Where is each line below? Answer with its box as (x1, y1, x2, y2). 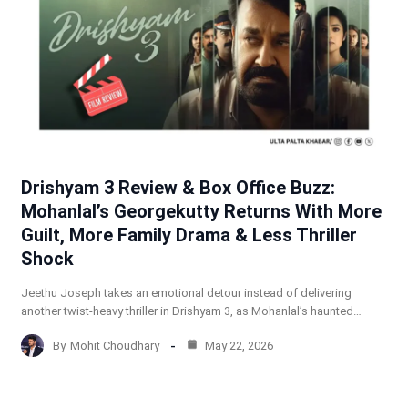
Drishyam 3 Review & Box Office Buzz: (20, 177, 335, 199)
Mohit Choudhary (69, 338, 159, 352)
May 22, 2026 (201, 338, 273, 352)
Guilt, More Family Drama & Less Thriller (20, 224, 357, 247)
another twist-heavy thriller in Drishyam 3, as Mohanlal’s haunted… (20, 304, 362, 319)
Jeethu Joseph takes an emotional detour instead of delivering (20, 286, 352, 301)
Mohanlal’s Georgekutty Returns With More (20, 200, 382, 223)
